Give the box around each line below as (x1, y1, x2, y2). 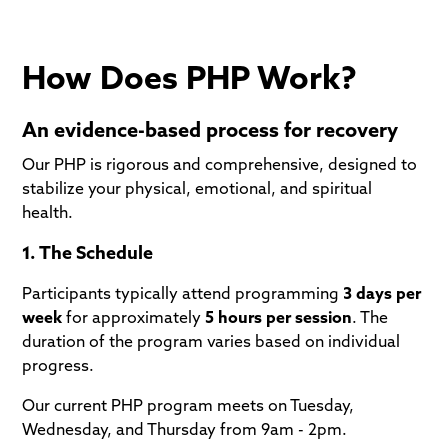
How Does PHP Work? (22, 56, 358, 97)
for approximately (62, 306, 206, 327)
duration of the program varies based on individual (22, 330, 401, 351)
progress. (22, 354, 95, 375)
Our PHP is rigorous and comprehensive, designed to (22, 153, 418, 174)
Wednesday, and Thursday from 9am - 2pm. (22, 418, 348, 439)
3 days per (343, 282, 422, 303)
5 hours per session (205, 306, 353, 327)
